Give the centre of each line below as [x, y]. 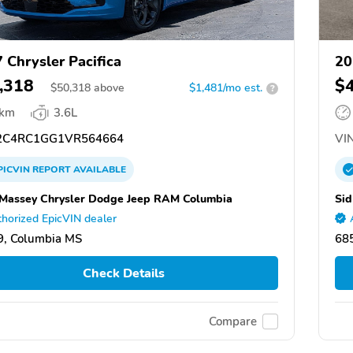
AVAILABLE [98, 170]
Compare [233, 321]
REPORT [52, 170]
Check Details [123, 273]
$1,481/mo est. [226, 88]
